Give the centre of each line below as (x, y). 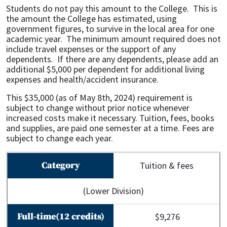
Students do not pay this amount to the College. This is (112, 8)
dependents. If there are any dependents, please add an (112, 59)
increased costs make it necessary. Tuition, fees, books (110, 118)
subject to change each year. (60, 138)
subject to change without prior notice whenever (98, 108)
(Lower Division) (113, 191)
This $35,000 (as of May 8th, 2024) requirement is (99, 98)
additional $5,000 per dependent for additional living (105, 69)
